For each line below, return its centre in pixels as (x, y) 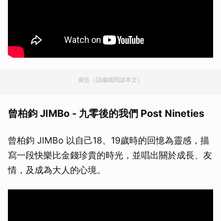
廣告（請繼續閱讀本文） (110, 80)
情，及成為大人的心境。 (57, 170)
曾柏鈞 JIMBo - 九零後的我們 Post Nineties (106, 113)
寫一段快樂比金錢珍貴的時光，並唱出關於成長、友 (110, 155)
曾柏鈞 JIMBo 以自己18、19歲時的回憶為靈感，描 (109, 140)
